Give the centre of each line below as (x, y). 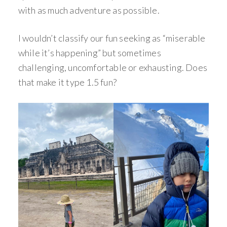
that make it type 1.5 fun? (67, 82)
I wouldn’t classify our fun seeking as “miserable (112, 38)
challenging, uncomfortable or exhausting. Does (113, 68)
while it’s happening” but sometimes (89, 53)
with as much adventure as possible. (89, 10)
